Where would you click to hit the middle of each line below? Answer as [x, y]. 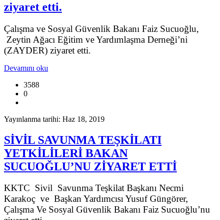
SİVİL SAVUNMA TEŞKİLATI [83, 140]
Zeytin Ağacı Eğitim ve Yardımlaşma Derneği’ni [96, 39]
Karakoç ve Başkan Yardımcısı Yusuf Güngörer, [96, 199]
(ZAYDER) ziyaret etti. [47, 50]
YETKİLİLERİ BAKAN [66, 153]
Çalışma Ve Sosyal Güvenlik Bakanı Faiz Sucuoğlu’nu [107, 210]
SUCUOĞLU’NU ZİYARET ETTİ [90, 166]
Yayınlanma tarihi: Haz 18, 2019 [54, 119]
